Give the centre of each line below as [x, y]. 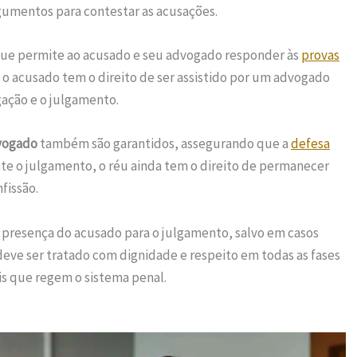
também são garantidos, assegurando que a [164, 144]
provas [320, 55]
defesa [310, 144]
